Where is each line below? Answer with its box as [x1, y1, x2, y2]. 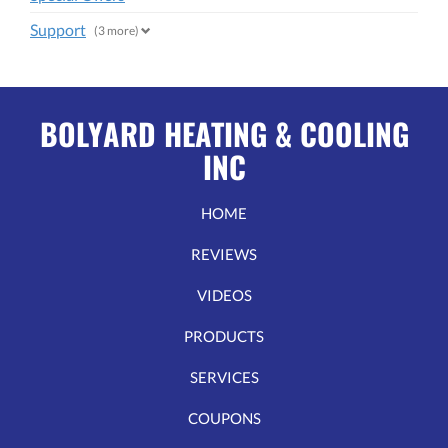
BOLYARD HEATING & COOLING [39, 111, 409, 157]
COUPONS [187, 409, 261, 428]
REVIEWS [191, 245, 257, 264]
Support [30, 20, 86, 40]
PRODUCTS [184, 327, 264, 346]
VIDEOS [196, 286, 252, 305]
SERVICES [189, 368, 259, 387]
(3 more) [94, 22, 141, 38]
